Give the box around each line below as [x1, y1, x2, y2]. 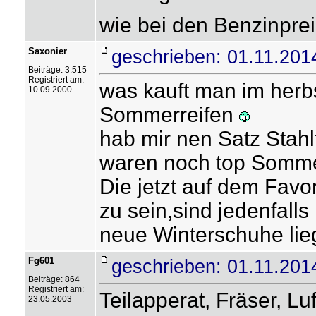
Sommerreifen [99, 103, 239, 126]
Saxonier [28, 46, 67, 56]
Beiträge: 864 [28, 274, 80, 284]
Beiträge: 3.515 [28, 65, 87, 75]
